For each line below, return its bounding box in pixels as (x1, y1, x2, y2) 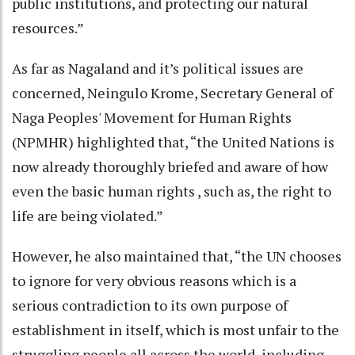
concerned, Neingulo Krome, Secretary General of (12, 82, 333, 102)
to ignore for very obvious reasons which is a (12, 270, 296, 290)
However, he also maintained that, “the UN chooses (12, 246, 342, 265)
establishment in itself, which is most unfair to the (12, 319, 339, 339)
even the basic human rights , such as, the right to (12, 181, 331, 200)
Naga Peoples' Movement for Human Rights (12, 107, 292, 127)
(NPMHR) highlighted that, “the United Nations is (12, 132, 334, 151)
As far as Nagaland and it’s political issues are (12, 58, 303, 78)
